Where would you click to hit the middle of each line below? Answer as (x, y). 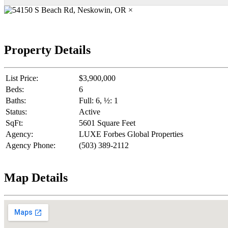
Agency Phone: (31, 145)
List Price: (22, 78)
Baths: (16, 100)
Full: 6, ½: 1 (98, 100)
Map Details (36, 177)
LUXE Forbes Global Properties (131, 134)
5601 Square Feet (107, 123)
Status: (16, 111)
